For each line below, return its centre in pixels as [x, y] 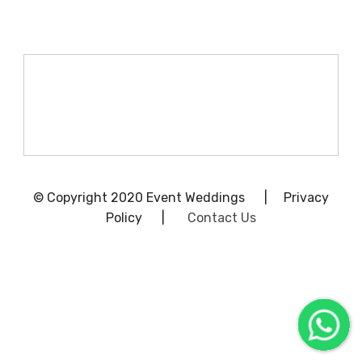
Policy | [147, 217]
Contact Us [222, 217]
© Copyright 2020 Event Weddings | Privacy [181, 197]
